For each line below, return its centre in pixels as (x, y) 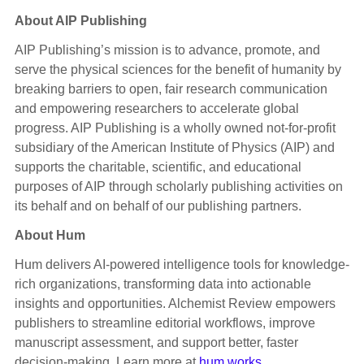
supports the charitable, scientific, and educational (158, 167)
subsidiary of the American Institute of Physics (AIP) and (174, 148)
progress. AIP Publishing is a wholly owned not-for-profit (175, 128)
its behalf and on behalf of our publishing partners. (158, 206)
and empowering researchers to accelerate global (156, 109)
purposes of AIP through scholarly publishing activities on (178, 187)
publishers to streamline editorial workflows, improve (165, 323)
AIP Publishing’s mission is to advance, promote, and (167, 50)
